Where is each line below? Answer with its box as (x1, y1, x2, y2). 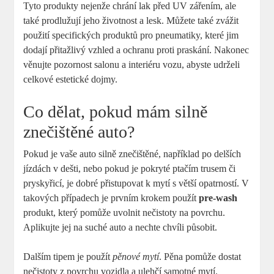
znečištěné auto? (23, 122, 135, 142)
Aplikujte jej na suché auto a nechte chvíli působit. (23, 222, 218, 233)
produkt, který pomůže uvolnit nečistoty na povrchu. (23, 207, 226, 218)
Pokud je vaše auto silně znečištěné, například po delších (23, 149, 242, 160)
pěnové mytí (113, 251, 160, 262)
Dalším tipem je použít (23, 251, 113, 262)
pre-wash (199, 193, 238, 204)
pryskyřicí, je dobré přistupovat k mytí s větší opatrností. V (23, 178, 250, 189)
